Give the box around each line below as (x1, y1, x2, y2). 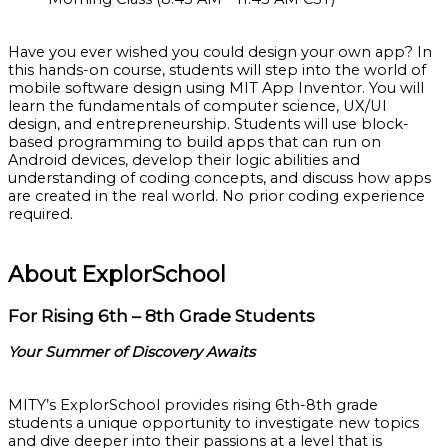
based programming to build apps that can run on (8, 132, 381, 151)
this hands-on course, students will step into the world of (8, 60, 426, 79)
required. (8, 204, 73, 223)
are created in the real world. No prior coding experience (8, 186, 425, 205)
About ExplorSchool (8, 260, 226, 287)
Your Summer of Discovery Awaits (8, 343, 255, 362)
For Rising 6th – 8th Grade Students (8, 305, 315, 327)
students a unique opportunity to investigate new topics (8, 413, 419, 432)
